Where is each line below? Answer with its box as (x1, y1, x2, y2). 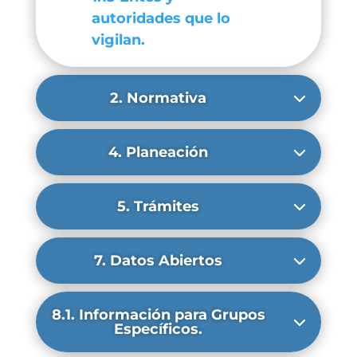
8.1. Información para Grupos (51, 306, 265, 324)
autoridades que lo (91, 10, 230, 27)
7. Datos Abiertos (94, 252, 223, 269)
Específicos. (114, 320, 203, 338)
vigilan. (91, 31, 145, 49)
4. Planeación (108, 143, 209, 161)
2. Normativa (110, 89, 207, 107)
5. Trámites (117, 198, 200, 215)
